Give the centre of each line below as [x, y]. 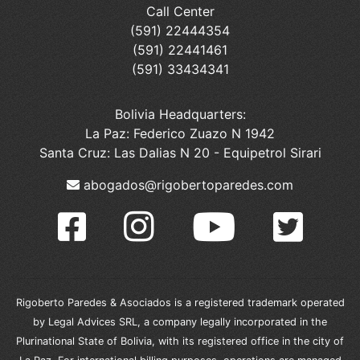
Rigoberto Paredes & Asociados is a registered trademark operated [180, 303]
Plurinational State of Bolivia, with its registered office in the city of [180, 342]
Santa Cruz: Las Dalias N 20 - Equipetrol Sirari [180, 153]
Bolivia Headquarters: [180, 115]
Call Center [180, 12]
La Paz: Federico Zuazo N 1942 [180, 134]
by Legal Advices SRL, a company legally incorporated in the [180, 322]
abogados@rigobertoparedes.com [186, 185]
